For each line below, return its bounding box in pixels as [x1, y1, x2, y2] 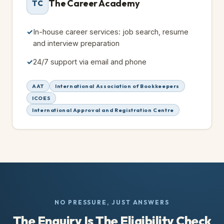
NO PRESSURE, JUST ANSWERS [54, 198, 169, 206]
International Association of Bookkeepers [54, 82, 180, 89]
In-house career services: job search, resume [33, 27, 188, 36]
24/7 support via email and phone [33, 57, 146, 66]
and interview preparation [33, 38, 119, 47]
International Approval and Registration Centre [32, 106, 174, 113]
